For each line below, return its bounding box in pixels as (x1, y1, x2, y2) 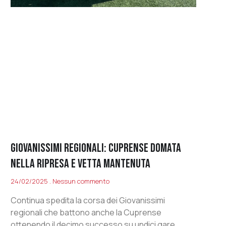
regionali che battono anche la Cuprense (11, 207, 162, 218)
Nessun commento (51, 177, 110, 186)
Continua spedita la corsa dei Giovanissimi (11, 195, 165, 206)
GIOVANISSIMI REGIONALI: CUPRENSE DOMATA (11, 141, 182, 156)
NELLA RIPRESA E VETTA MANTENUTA (11, 156, 151, 172)
